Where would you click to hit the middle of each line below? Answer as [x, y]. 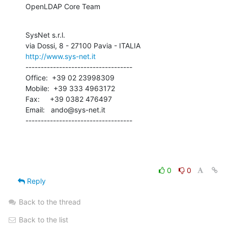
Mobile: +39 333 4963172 [70, 89]
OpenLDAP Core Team [63, 7]
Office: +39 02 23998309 [70, 78]
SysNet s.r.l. [45, 35]
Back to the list [42, 220]
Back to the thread [50, 202]
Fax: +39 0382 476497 [69, 99]
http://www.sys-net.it [61, 56]
